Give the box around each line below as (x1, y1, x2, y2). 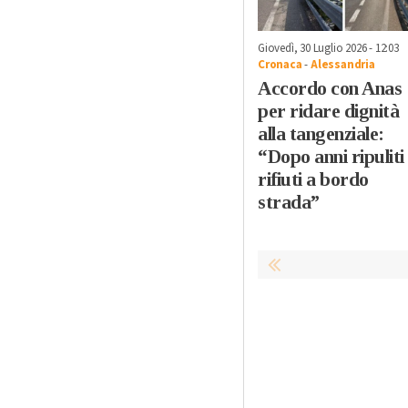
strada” (258, 191, 320, 214)
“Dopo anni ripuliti (258, 146, 404, 168)
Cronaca (258, 56, 302, 74)
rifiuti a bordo (258, 168, 369, 191)
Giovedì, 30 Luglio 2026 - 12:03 (258, 40, 399, 57)
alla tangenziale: (258, 123, 384, 146)
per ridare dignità (258, 100, 399, 123)
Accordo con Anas (258, 77, 402, 100)
